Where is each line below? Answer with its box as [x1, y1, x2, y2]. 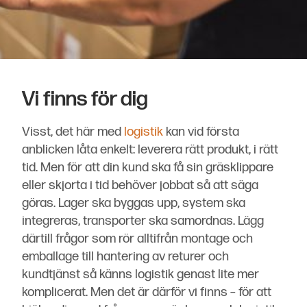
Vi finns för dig [22, 86, 148, 112]
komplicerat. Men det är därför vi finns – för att [22, 284, 271, 301]
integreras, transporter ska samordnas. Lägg [22, 213, 264, 230]
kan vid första [163, 124, 239, 140]
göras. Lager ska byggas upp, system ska [22, 195, 245, 212]
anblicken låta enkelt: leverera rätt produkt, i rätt [22, 142, 278, 158]
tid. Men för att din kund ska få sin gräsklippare [22, 160, 273, 176]
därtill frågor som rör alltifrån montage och [22, 231, 253, 247]
